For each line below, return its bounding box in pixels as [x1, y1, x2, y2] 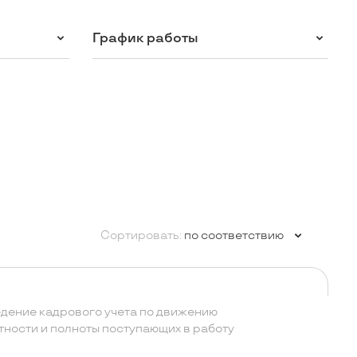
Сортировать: [100, 229, 182, 243]
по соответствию [183, 229, 284, 243]
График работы [92, 29, 198, 46]
